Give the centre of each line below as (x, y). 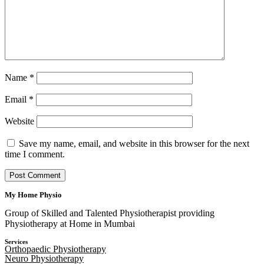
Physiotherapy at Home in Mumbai (70, 224)
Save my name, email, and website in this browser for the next (134, 144)
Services (16, 242)
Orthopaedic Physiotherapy (55, 249)
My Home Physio (33, 195)
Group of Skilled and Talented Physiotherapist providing (110, 213)
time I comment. (35, 154)
